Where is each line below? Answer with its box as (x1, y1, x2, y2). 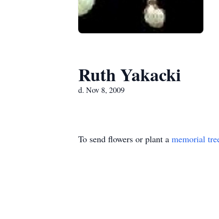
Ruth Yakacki (78, 62, 181, 87)
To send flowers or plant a (78, 133, 172, 145)
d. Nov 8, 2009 (78, 85, 125, 95)
